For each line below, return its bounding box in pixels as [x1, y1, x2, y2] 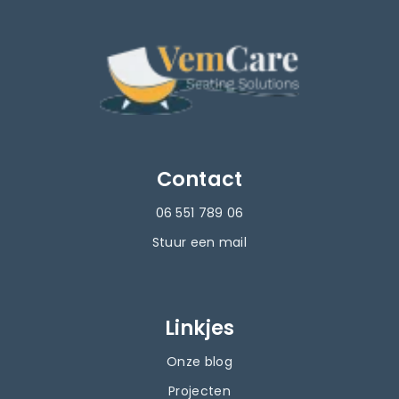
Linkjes [164, 313, 235, 343]
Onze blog [167, 352, 232, 370]
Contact [157, 165, 242, 194]
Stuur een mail [151, 232, 248, 251]
